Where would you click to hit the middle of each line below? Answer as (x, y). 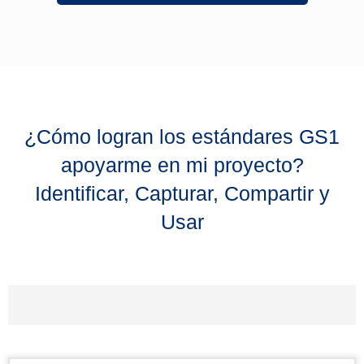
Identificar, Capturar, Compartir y (182, 193)
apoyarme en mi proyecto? (182, 165)
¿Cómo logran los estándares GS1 (182, 136)
